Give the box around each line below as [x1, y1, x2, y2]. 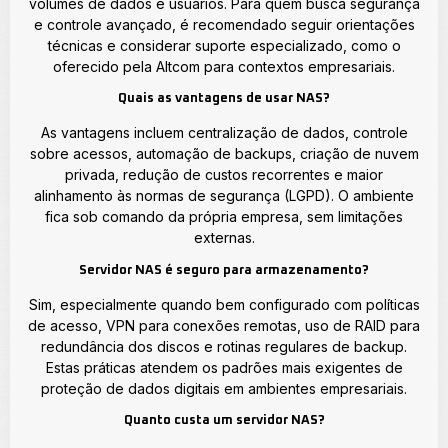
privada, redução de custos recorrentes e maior [65, 166, 383, 184]
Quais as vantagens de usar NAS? [118, 92, 330, 106]
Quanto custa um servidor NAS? [123, 414, 325, 428]
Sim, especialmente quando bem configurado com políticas [28, 295, 420, 313]
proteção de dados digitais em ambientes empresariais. [41, 379, 407, 397]
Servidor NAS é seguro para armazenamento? [79, 263, 369, 277]
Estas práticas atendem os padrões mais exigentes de [45, 358, 403, 376]
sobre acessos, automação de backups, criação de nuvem [29, 145, 419, 163]
